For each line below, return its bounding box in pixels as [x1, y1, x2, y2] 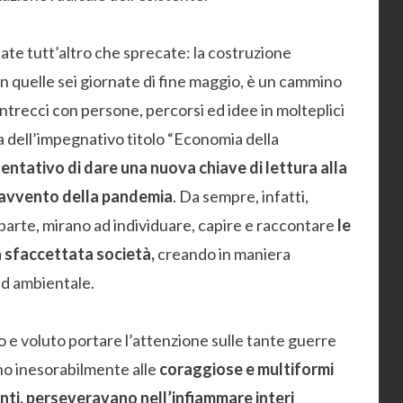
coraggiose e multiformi [159, 359, 334, 379]
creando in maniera [155, 244, 291, 264]
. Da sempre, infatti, [173, 186, 309, 206]
